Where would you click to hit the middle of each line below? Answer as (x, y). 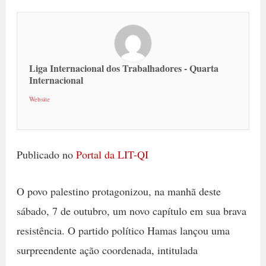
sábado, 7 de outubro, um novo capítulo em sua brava (131, 210)
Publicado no (46, 154)
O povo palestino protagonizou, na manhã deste (118, 191)
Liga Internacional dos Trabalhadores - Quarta (123, 68)
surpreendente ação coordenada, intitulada (107, 250)
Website (39, 99)
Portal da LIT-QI (112, 154)
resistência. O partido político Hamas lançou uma (123, 230)
